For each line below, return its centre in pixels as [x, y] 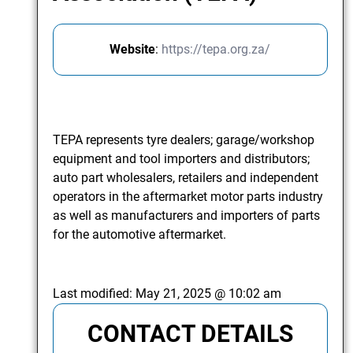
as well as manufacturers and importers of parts [187, 216]
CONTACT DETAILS [190, 334]
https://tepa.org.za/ [216, 50]
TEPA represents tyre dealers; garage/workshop [184, 140]
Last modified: [95, 294]
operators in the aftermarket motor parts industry [188, 197]
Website [133, 50]
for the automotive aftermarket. [140, 235]
